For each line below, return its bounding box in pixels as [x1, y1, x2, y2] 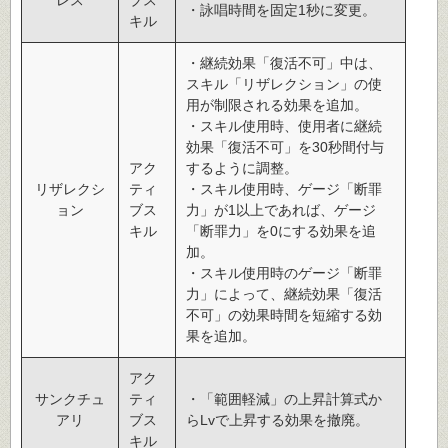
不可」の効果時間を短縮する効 [186, 306, 382, 323]
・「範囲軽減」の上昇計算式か [186, 390, 382, 407]
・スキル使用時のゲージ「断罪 [186, 264, 382, 281]
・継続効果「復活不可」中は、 [186, 54, 382, 71]
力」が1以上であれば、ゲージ [186, 201, 376, 218]
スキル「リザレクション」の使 [186, 75, 382, 92]
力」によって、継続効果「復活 [186, 285, 382, 302]
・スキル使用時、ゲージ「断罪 [186, 180, 382, 197]
